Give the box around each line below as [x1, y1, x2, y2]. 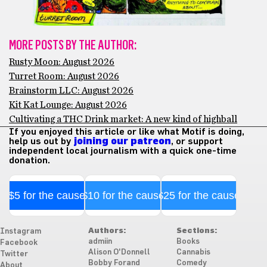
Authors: [88, 227, 126, 235]
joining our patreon [73, 136, 171, 147]
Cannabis [176, 249, 210, 257]
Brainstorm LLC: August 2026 [9, 86, 133, 96]
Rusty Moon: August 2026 [9, 57, 114, 67]
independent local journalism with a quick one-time [9, 146, 237, 156]
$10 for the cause [81, 190, 164, 202]
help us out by [9, 136, 73, 147]
